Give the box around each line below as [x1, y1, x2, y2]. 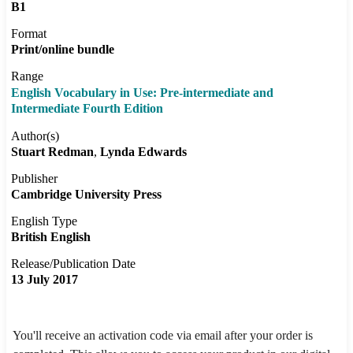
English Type [11, 214, 77, 229]
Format [11, 27, 46, 41]
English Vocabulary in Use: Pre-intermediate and [11, 86, 273, 100]
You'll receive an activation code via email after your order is [13, 329, 313, 343]
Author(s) [11, 129, 59, 143]
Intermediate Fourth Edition [11, 102, 163, 116]
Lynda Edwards [100, 145, 187, 159]
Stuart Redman [11, 145, 94, 159]
